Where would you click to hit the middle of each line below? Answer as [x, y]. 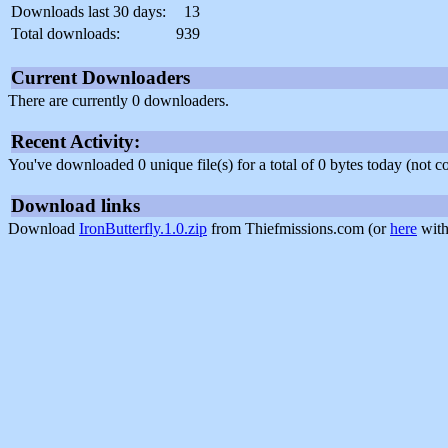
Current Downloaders [100, 78]
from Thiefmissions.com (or [298, 229]
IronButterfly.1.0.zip [143, 229]
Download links [75, 206]
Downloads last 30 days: [88, 12]
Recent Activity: [75, 142]
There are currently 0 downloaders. [118, 101]
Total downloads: [65, 34]
